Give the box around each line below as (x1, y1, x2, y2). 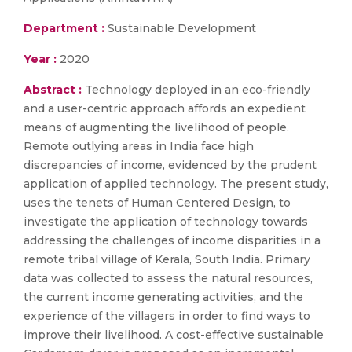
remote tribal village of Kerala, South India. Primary (24, 252, 310, 266)
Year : (24, 52, 57, 66)
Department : (24, 21, 104, 35)
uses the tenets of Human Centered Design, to (24, 196, 291, 210)
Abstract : (24, 82, 85, 97)
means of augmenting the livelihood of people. (24, 120, 289, 134)
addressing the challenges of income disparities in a (24, 233, 321, 247)
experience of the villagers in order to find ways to (24, 309, 310, 323)
